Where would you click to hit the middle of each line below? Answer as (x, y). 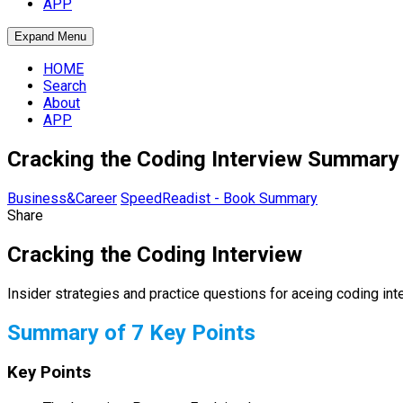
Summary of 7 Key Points (131, 332)
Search (65, 86)
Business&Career (62, 198)
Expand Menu (50, 36)
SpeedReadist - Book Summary (219, 198)
